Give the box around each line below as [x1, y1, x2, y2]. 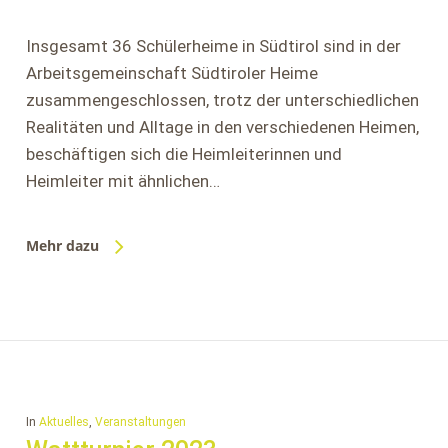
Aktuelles [38, 415, 89, 429]
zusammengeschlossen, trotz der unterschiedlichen [25, 90, 419, 110]
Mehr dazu [25, 236, 99, 255]
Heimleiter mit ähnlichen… [25, 171, 220, 191]
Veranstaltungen [94, 415, 186, 429]
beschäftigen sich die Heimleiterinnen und [25, 144, 342, 164]
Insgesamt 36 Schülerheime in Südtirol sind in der [25, 36, 401, 56]
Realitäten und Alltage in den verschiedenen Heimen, [25, 117, 419, 137]
